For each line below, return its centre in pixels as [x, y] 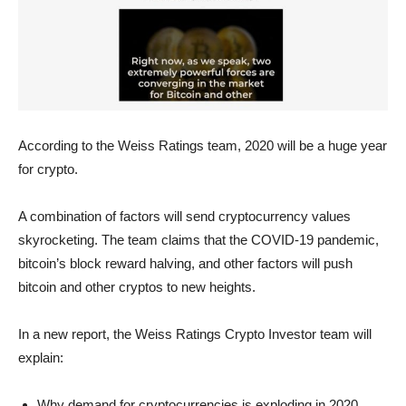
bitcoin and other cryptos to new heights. [137, 287]
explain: [41, 358]
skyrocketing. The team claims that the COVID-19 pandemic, [198, 240]
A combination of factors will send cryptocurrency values [184, 217]
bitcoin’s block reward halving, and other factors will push [185, 264]
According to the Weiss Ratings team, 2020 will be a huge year [203, 146]
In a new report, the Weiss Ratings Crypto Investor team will [195, 334]
